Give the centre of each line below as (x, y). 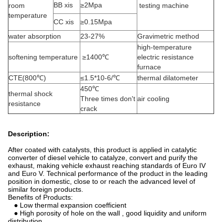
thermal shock (30, 94)
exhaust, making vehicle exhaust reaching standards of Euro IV (107, 166)
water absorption (35, 36)
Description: (29, 134)
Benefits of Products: (40, 197)
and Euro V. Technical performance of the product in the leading (108, 173)
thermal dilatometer (168, 78)
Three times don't (108, 99)
